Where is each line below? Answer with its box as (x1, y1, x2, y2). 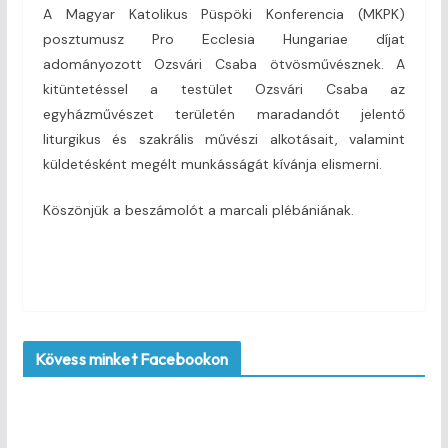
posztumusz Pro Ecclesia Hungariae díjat (42, 29, 406, 48)
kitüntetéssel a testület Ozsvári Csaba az (42, 79, 406, 98)
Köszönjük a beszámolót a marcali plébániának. (42, 200, 354, 219)
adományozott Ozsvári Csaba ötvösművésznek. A (42, 54, 406, 73)
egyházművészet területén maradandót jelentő (42, 104, 406, 123)
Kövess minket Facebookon (34, 348, 229, 369)
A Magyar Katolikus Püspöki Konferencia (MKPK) (42, 4, 406, 23)
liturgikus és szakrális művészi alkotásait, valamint (42, 129, 406, 148)
